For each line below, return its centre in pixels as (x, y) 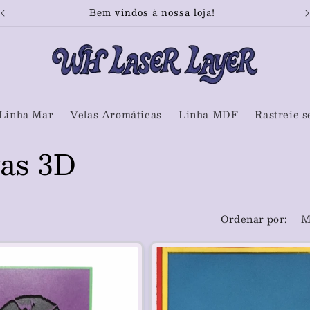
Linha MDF (208, 114)
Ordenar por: (254, 219)
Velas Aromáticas (116, 114)
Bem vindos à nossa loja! (152, 12)
